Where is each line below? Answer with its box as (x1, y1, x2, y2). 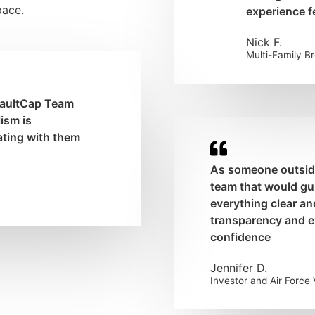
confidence (210, 230, 271, 245)
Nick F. (246, 35, 283, 50)
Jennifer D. (210, 261, 267, 276)
